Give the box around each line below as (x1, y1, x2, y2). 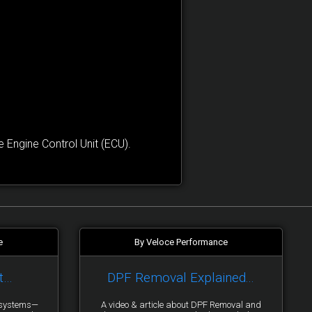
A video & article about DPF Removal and (100, 299, 261, 310)
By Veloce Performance (134, 237, 228, 247)
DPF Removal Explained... (107, 270, 255, 286)
